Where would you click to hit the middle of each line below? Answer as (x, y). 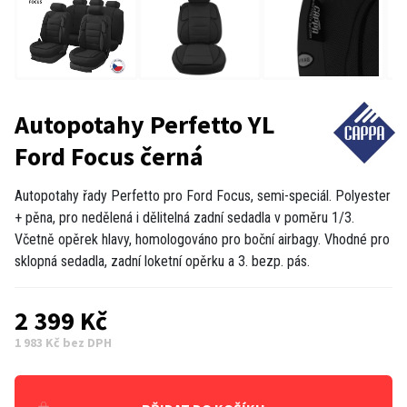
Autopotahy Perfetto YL (145, 124)
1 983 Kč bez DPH (63, 342)
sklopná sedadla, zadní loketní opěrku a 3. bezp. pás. (162, 261)
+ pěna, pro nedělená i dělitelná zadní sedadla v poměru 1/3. (184, 217)
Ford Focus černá (109, 156)
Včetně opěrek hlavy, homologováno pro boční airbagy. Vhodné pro (202, 239)
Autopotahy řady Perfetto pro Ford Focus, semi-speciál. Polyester (203, 195)
